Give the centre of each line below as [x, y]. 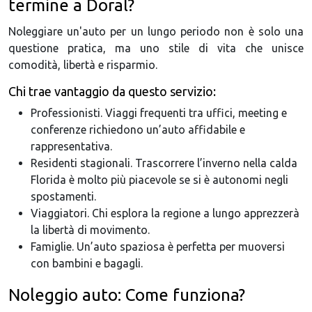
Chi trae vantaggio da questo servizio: [112, 92]
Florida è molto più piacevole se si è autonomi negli [159, 180]
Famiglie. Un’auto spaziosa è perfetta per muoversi [158, 247]
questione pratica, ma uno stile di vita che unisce [156, 48]
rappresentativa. [71, 147]
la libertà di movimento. [90, 230]
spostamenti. [63, 197]
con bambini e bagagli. [87, 264]
